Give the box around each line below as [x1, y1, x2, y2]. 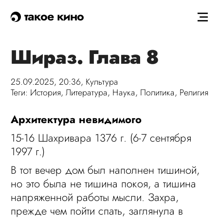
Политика [140, 86, 175, 99]
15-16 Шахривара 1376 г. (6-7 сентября [11, 130, 192, 145]
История [30, 86, 61, 99]
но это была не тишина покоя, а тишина [11, 176, 197, 191]
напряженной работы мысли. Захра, [11, 189, 179, 205]
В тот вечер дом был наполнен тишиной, [11, 162, 200, 178]
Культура [86, 75, 119, 88]
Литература [66, 86, 108, 99]
